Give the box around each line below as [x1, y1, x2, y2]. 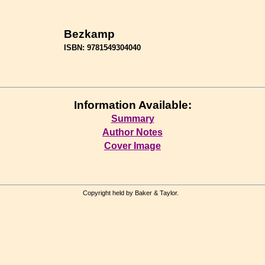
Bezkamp [64, 28, 115, 40]
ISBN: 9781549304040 [64, 43, 141, 52]
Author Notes [102, 127, 163, 137]
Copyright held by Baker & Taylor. [83, 189, 182, 197]
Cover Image [104, 140, 161, 151]
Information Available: [73, 98, 192, 111]
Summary [111, 113, 154, 124]
